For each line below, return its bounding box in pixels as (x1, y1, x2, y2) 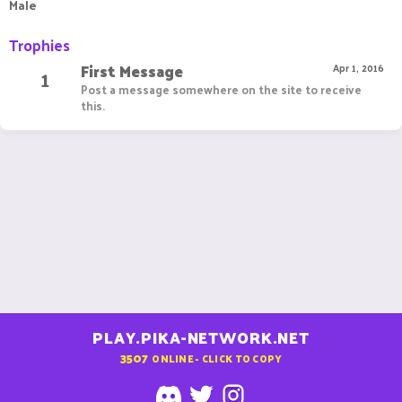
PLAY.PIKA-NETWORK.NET (92, 324, 310, 352)
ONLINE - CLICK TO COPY (152, 348, 283, 367)
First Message (81, 57, 183, 85)
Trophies (9, 31, 70, 58)
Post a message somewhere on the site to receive (81, 79, 362, 100)
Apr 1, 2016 (333, 58, 384, 77)
